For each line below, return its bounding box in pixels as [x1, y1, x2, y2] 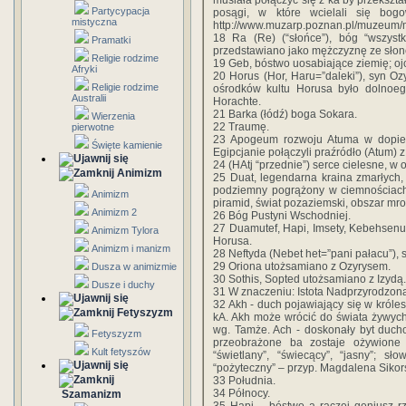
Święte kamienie [92, 140, 162, 150]
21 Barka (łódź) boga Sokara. [213, 108, 357, 121]
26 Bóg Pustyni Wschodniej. [213, 209, 351, 222]
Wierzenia [92, 111, 135, 121]
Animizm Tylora [92, 225, 159, 236]
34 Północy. [213, 387, 270, 400]
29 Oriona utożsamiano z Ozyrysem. [213, 260, 391, 273]
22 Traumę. [213, 121, 269, 133]
